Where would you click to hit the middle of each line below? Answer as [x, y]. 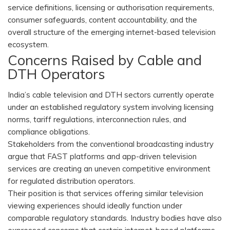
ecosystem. [28, 45]
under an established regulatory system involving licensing [111, 107]
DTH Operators [56, 74]
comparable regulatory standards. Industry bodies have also [115, 218]
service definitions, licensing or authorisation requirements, [111, 8]
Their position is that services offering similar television [106, 194]
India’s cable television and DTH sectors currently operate [111, 95]
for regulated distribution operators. [71, 181]
